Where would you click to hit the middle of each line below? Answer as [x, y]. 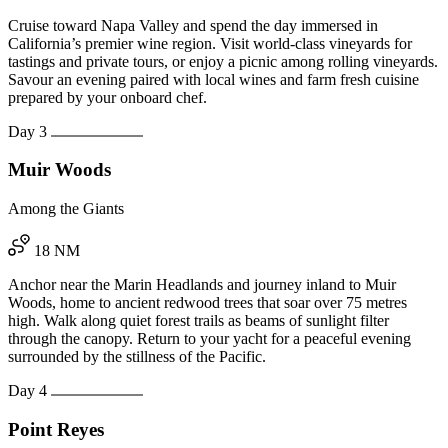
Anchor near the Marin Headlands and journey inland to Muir [202, 285]
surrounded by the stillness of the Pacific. [137, 357]
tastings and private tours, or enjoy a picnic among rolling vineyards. [223, 61]
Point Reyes [56, 429]
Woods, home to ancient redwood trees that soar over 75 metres [207, 303]
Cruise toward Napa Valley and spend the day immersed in [193, 25]
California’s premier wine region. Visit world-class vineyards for [210, 43]
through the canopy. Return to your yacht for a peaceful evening [209, 339]
